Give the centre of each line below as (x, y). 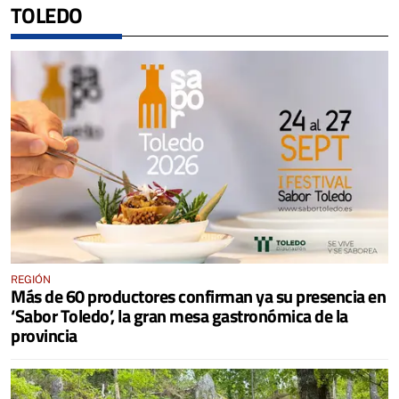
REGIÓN (31, 279)
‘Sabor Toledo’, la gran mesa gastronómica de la (179, 315)
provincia (44, 335)
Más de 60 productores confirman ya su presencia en (198, 296)
